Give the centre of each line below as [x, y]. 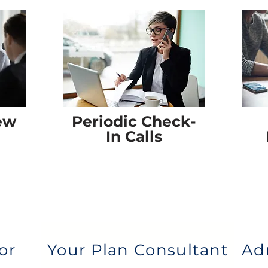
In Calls [134, 136]
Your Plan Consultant [138, 250]
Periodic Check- [134, 121]
